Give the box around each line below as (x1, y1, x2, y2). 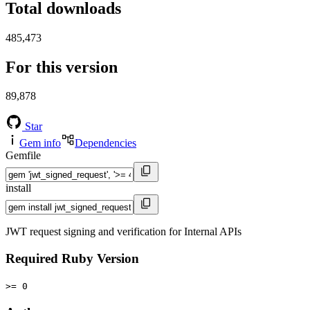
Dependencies (75, 137, 136, 149)
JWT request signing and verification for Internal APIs (6, 226, 241, 238)
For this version (6, 57, 118, 76)
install (6, 182, 31, 194)
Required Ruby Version (6, 251, 139, 266)
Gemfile (6, 149, 41, 162)
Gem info (19, 137, 61, 149)
